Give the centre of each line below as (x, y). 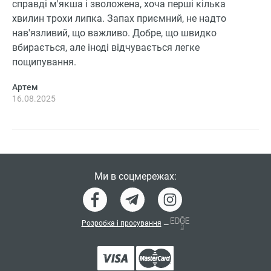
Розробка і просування (121, 224)
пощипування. (44, 62)
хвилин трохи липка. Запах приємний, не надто (119, 18)
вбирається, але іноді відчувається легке (106, 47)
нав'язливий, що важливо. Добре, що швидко (114, 33)
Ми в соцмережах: (135, 176)
